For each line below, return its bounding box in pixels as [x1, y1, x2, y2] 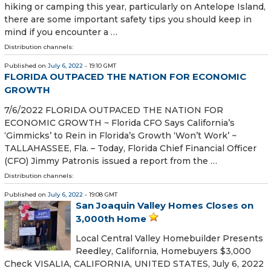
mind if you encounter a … [4, 27, 117, 38]
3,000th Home [76, 212, 146, 224]
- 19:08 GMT [83, 190, 117, 198]
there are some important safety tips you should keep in [4, 14, 252, 25]
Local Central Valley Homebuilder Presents [76, 232, 263, 244]
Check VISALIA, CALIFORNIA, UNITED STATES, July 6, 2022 [4, 258, 264, 269]
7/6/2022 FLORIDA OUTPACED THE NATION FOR [4, 104, 223, 116]
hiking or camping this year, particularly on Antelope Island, [4, 1, 266, 13]
